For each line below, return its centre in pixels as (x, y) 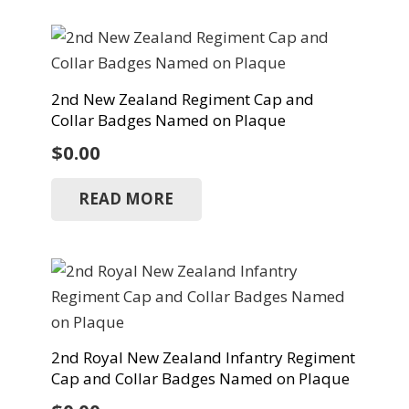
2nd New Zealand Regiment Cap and (182, 99)
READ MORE (126, 199)
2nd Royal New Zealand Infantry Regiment (203, 358)
